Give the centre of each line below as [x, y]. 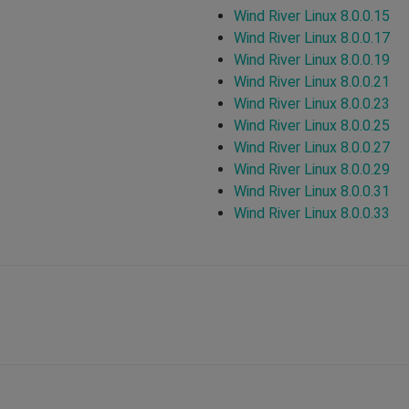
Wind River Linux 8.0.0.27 [312, 147]
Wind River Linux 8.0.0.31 [312, 191]
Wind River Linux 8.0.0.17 [312, 37]
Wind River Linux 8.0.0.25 [312, 125]
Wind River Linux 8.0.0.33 [312, 213]
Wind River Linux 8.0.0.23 [312, 103]
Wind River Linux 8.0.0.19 [312, 59]
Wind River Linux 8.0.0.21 [312, 81]
